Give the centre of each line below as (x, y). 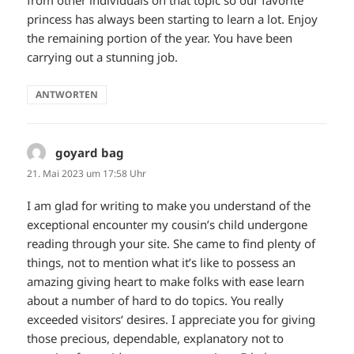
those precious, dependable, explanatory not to (156, 338)
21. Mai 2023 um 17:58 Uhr (87, 173)
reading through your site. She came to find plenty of (171, 243)
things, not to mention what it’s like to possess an (162, 262)
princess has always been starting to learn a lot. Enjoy (173, 19)
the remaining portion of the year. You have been (160, 38)
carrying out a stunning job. (103, 56)
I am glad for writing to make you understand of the (169, 205)
